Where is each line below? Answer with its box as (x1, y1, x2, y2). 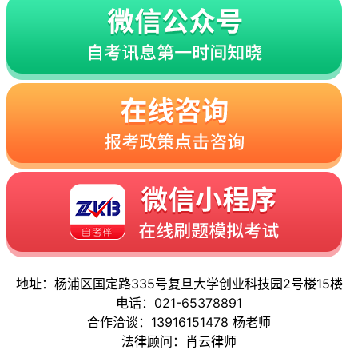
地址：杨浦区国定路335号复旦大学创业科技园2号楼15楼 (15, 275, 343, 292)
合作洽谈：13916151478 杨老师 (87, 313, 271, 330)
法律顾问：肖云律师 (121, 332, 237, 349)
